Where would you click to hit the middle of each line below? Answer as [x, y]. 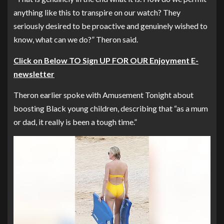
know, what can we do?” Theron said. [76, 39]
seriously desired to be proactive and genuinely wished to [110, 25]
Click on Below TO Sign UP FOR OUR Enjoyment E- [106, 60]
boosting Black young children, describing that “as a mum [111, 108]
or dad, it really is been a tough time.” [75, 121]
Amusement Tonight [137, 94]
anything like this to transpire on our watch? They [97, 12]
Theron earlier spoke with [58, 94]
